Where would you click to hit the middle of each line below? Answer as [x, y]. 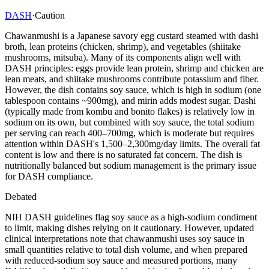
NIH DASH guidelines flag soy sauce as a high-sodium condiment [131, 217]
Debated [21, 196]
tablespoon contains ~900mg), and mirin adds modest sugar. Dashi [130, 100]
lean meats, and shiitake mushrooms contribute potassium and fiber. [132, 79]
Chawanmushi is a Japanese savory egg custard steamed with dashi [131, 35]
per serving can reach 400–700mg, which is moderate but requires [129, 133]
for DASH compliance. [49, 176]
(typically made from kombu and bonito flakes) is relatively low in [130, 111]
